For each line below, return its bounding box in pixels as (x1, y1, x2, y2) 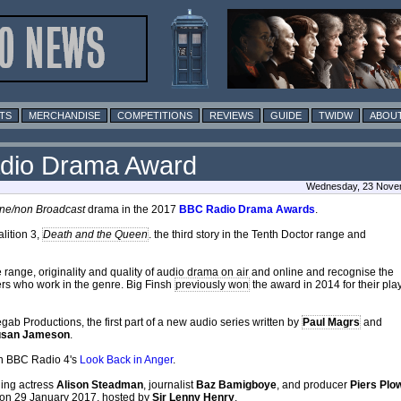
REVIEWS (209, 109, 253, 121)
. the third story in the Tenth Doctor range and (149, 227, 366, 241)
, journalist (143, 378, 196, 391)
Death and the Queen (43, 227, 148, 241)
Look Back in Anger (80, 353, 173, 366)
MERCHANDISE (29, 109, 100, 121)
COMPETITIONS (117, 109, 192, 121)
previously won (175, 277, 249, 291)
